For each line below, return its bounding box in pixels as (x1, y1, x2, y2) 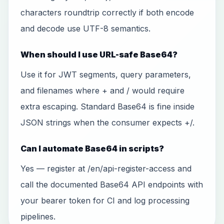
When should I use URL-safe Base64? (20, 49, 177, 59)
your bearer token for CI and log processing (20, 195, 189, 205)
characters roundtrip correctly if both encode (20, 7, 194, 17)
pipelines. (20, 211, 55, 221)
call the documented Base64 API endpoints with (20, 179, 203, 189)
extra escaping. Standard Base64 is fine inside (20, 101, 194, 111)
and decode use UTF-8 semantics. (20, 23, 150, 33)
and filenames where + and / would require (20, 85, 184, 95)
